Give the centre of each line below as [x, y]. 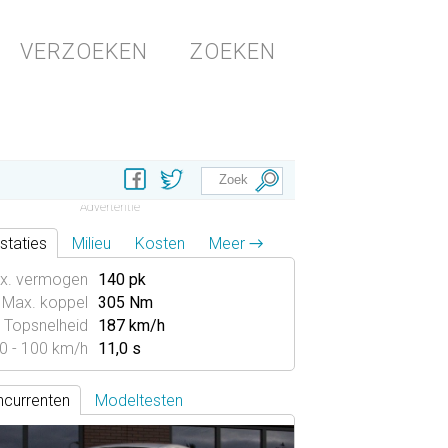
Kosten [160, 243]
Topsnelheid [46, 325]
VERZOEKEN [84, 51]
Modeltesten [139, 400]
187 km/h [131, 325]
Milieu [91, 243]
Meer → [236, 243]
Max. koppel [45, 302]
